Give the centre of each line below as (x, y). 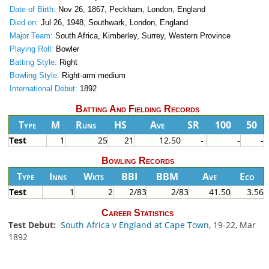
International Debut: (43, 89)
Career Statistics (138, 213)
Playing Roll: (31, 49)
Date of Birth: (32, 10)
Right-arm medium (92, 76)
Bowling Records (138, 161)
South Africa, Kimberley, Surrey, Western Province (141, 36)
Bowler (66, 49)
